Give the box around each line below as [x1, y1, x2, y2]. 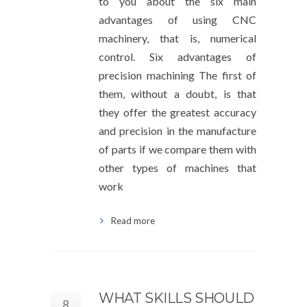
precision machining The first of [99, 69, 256, 82]
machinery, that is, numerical [99, 32, 256, 45]
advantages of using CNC [99, 13, 256, 26]
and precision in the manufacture [99, 124, 256, 137]
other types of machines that [99, 161, 256, 174]
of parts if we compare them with [99, 143, 256, 156]
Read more [111, 215, 155, 226]
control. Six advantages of [99, 50, 256, 63]
